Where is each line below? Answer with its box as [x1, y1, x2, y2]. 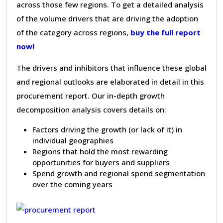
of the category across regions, [16, 27, 130, 37]
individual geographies [32, 135, 113, 145]
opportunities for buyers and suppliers [32, 157, 170, 167]
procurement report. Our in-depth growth [16, 90, 165, 101]
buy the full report [130, 27, 201, 37]
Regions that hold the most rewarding [32, 146, 168, 156]
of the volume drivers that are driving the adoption [16, 13, 198, 23]
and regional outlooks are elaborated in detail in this [16, 76, 204, 87]
